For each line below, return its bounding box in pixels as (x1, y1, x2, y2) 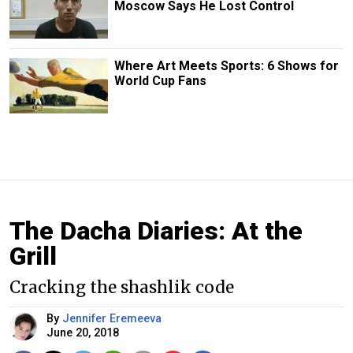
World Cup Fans (113, 73, 206, 89)
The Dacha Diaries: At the (9, 216, 303, 247)
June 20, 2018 (46, 326, 119, 340)
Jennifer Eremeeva (62, 312, 162, 326)
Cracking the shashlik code (9, 277, 234, 299)
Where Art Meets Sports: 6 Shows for (113, 58, 339, 74)
